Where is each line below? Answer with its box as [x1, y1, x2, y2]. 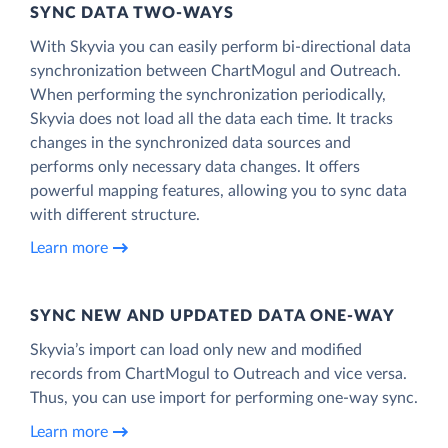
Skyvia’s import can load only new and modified [30, 341, 362, 358]
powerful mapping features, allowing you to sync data [30, 182, 407, 199]
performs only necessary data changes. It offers [30, 158, 360, 175]
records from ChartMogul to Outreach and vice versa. [30, 365, 407, 382]
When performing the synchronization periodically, [30, 86, 386, 103]
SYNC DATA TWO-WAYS [30, 4, 235, 21]
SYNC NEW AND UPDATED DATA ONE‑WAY [30, 307, 396, 324]
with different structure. [30, 206, 200, 223]
